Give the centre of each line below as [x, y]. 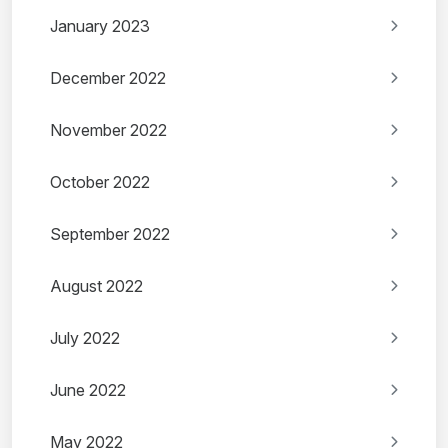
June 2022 [88, 390]
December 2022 [108, 78]
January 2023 [100, 26]
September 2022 [110, 234]
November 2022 [108, 130]
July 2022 [85, 338]
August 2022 [96, 286]
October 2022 [100, 182]
